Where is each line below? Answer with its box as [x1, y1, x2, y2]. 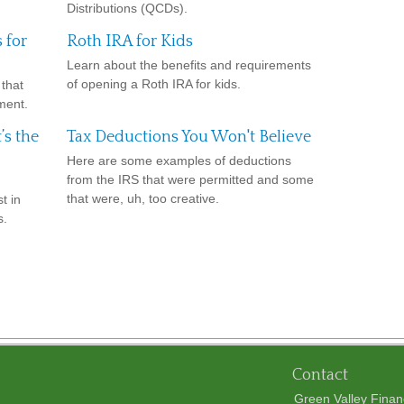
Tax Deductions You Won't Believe [67, 128, 311, 146]
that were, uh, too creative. [67, 191, 219, 206]
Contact [292, 366, 348, 384]
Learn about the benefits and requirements [67, 58, 311, 72]
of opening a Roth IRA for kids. [67, 77, 241, 91]
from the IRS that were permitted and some [67, 172, 314, 187]
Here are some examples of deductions [67, 153, 291, 168]
